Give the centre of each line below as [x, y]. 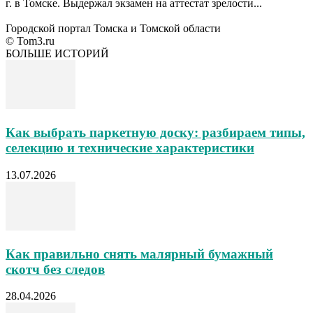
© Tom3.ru [30, 41]
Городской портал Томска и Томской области [113, 29]
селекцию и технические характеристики [130, 148]
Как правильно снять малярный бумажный [139, 254]
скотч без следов [55, 269]
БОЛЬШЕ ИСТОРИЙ [57, 54]
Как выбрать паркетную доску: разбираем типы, [155, 133]
